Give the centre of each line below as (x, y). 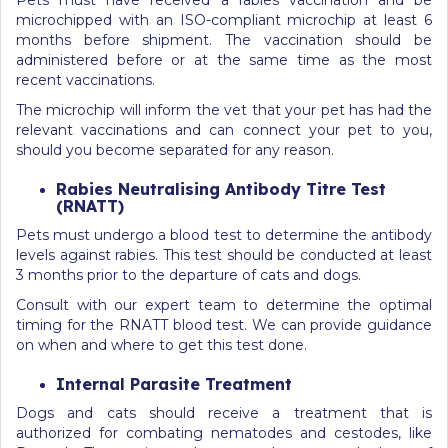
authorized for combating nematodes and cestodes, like (224, 432)
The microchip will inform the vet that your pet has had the (224, 109)
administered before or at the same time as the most (224, 59)
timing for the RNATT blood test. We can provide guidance (224, 324)
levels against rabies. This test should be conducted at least (224, 254)
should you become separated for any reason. (175, 149)
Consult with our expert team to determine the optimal (224, 304)
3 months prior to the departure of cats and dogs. (188, 274)
